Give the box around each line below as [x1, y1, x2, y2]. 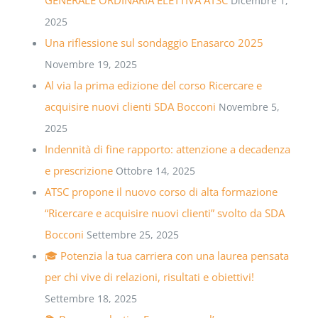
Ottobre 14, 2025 [116, 163, 196, 177]
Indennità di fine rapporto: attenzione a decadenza [45, 141, 291, 156]
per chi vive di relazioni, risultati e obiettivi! [45, 269, 255, 284]
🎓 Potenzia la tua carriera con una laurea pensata [45, 248, 290, 263]
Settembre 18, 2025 [45, 291, 138, 305]
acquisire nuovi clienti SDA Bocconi [45, 99, 216, 114]
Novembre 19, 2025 [45, 57, 138, 71]
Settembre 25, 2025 [87, 227, 180, 241]
